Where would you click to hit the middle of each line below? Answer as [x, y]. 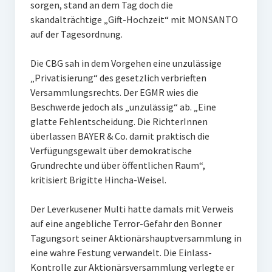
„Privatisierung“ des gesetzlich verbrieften [118, 78]
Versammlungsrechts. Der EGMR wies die [114, 92]
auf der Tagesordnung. [76, 34]
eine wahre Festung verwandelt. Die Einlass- [121, 253]
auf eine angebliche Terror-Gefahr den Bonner [126, 223]
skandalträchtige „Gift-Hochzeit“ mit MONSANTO [134, 19]
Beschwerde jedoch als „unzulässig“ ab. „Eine [123, 107]
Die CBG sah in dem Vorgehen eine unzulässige [126, 63]
